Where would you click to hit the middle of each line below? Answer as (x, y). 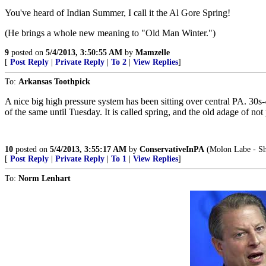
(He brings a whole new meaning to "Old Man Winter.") (110, 33)
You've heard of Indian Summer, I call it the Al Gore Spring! (118, 13)
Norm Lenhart (45, 178)
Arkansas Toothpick (54, 82)
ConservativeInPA (172, 149)
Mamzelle (153, 53)
